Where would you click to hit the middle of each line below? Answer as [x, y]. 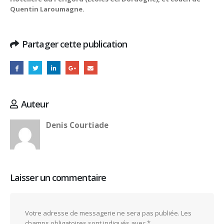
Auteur [35, 104]
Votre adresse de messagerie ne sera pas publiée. [102, 213]
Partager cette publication [75, 44]
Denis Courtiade [77, 125]
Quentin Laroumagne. [47, 9]
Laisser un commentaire [58, 177]
